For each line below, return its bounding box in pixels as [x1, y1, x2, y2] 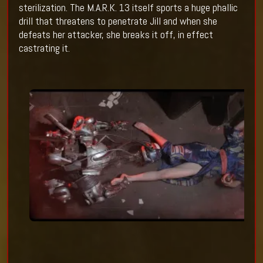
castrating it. [18, 41, 72, 55]
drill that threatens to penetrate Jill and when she [18, 14, 217, 28]
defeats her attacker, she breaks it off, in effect [18, 28, 213, 42]
